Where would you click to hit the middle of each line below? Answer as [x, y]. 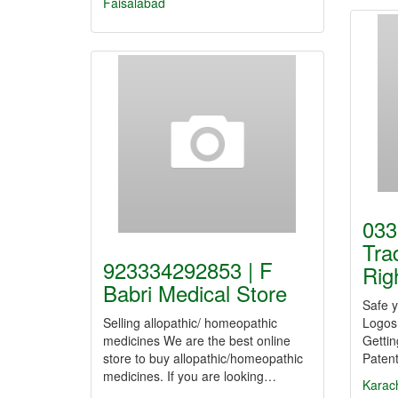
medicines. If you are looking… [190, 376]
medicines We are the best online [197, 340]
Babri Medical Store [195, 293]
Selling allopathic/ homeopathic [190, 322]
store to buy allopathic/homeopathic [203, 358]
